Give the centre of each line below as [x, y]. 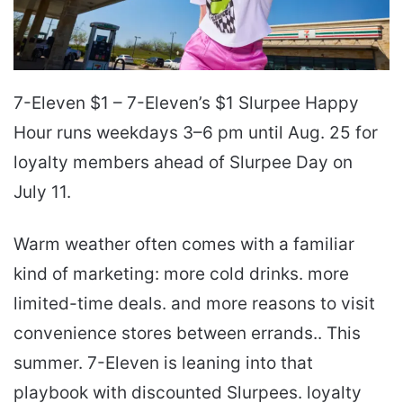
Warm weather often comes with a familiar [184, 245]
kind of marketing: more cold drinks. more [181, 274]
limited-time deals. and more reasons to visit [194, 304]
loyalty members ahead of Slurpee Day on [183, 163]
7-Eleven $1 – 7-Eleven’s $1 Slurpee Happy [186, 103]
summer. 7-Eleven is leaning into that [163, 363]
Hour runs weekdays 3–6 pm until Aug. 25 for [196, 133]
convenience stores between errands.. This [187, 334]
